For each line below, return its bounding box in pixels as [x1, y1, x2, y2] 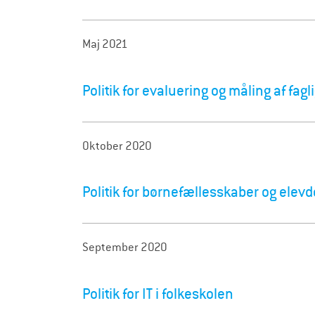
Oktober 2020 [82, 138, 152, 153]
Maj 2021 [82, 36, 128, 51]
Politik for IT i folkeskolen [82, 285, 233, 304]
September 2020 [82, 240, 167, 255]
